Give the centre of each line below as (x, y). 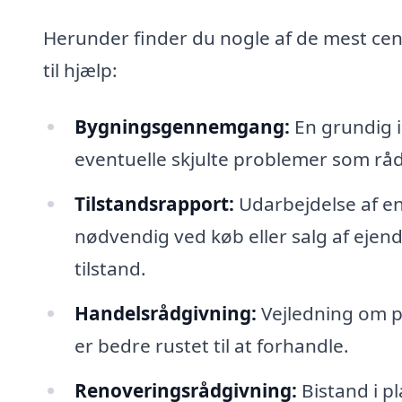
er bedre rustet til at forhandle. (211, 345)
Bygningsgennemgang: (182, 127)
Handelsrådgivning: (165, 313)
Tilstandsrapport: (154, 204)
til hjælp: (80, 70)
